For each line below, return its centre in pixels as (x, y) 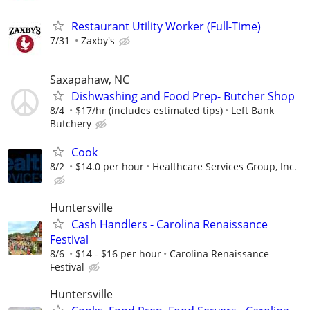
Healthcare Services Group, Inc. (225, 167)
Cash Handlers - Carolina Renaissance (170, 224)
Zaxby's (98, 40)
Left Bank (253, 111)
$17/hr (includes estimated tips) (149, 111)
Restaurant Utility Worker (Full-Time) (166, 26)
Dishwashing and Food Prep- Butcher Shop (183, 97)
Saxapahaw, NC (90, 80)
